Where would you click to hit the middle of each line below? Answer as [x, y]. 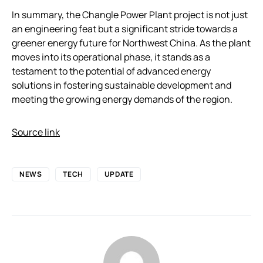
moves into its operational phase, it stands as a [111, 57]
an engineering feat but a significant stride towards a [125, 29]
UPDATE [119, 174]
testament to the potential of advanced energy [111, 71]
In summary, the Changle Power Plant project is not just [130, 15]
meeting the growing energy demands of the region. [122, 99]
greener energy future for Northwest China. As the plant [131, 43]
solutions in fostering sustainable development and [122, 85]
